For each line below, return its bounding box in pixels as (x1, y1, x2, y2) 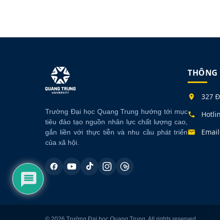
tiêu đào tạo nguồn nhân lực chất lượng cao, (45, 118, 188, 126)
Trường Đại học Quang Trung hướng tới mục (45, 108, 188, 115)
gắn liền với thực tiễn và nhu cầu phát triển (45, 129, 188, 136)
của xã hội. (45, 139, 79, 146)
